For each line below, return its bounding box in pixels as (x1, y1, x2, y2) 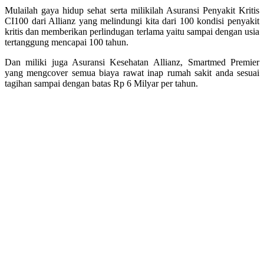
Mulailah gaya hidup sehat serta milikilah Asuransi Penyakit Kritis (5, 5, 259, 15)
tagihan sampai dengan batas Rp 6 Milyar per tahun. (5, 78, 198, 88)
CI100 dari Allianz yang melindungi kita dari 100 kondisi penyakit (5, 15, 259, 26)
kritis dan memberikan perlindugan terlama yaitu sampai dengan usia (5, 26, 259, 37)
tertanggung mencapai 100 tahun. (5, 37, 128, 47)
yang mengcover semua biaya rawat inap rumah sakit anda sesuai (5, 67, 259, 78)
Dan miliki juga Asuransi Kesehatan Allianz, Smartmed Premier (5, 57, 259, 67)
